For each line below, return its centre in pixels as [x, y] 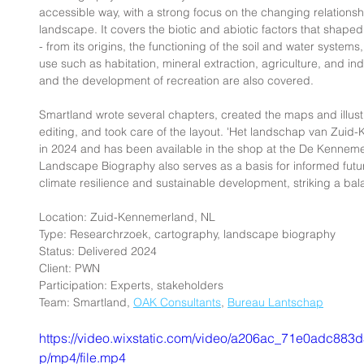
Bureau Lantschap [275, 302]
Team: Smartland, [86, 302]
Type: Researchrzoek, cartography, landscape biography [187, 234]
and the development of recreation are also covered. [176, 80]
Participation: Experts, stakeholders [131, 285]
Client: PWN [69, 268]
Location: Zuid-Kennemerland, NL [127, 217]
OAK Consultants [177, 302]
